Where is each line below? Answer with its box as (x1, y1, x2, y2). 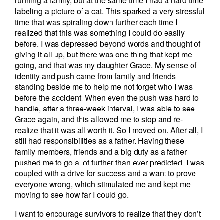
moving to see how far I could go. (15, 189, 129, 200)
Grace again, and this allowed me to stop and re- (15, 113, 183, 125)
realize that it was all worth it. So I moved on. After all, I (15, 124, 203, 136)
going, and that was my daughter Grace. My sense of (15, 59, 196, 71)
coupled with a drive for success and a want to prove (15, 167, 196, 179)
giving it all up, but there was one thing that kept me (15, 49, 192, 60)
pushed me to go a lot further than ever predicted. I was (15, 157, 204, 168)
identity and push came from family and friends (15, 70, 176, 82)
